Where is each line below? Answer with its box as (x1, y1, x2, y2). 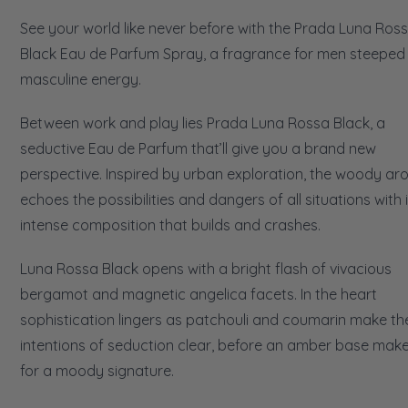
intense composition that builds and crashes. (20, 215, 321, 234)
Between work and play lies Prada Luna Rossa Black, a (20, 113, 385, 132)
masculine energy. (20, 69, 141, 88)
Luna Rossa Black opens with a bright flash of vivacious (20, 259, 392, 278)
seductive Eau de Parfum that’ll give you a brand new (20, 138, 376, 158)
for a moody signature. (20, 361, 174, 380)
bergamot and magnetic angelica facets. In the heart (20, 284, 377, 303)
